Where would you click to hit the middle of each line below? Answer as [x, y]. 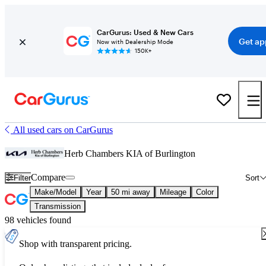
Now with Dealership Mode [135, 42]
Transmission [58, 206]
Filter [23, 178]
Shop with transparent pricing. [75, 244]
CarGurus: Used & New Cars [145, 32]
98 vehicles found [38, 220]
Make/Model [56, 192]
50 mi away [131, 192]
